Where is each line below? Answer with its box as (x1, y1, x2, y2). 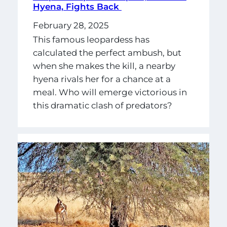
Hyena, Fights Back (32, 2, 122, 12)
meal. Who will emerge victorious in (32, 87, 187, 97)
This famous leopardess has (32, 34, 149, 45)
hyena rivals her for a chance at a (32, 73, 171, 84)
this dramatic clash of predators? (32, 100, 172, 110)
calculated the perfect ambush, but (32, 47, 181, 58)
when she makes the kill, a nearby (32, 60, 175, 71)
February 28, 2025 (32, 20, 109, 31)
